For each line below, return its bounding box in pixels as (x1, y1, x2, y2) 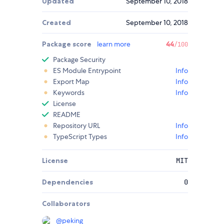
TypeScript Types (53, 132, 107, 141)
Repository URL (53, 121, 100, 130)
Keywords (53, 88, 84, 97)
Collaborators (42, 199, 90, 208)
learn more (97, 39, 130, 49)
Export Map (53, 77, 89, 86)
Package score (42, 39, 93, 49)
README (53, 110, 80, 119)
